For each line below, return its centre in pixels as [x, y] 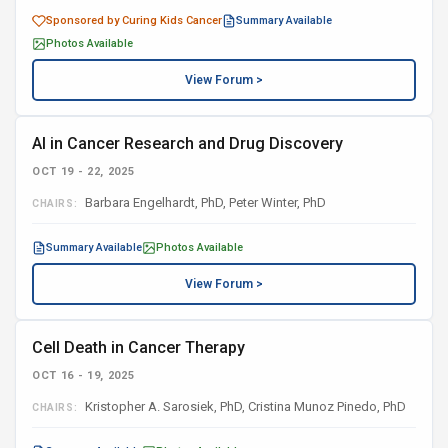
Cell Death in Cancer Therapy [138, 347]
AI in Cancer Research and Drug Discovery [187, 143]
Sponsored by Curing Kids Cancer [134, 20]
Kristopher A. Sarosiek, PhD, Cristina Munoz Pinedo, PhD [244, 406]
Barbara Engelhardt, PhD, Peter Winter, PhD [204, 202]
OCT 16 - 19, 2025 [83, 375]
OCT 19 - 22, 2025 [83, 171]
